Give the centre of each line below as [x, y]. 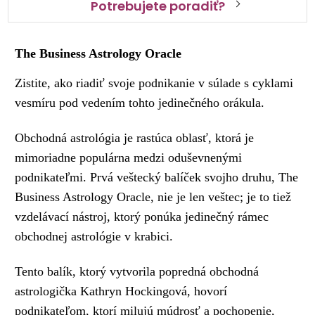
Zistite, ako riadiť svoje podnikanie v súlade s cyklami [154, 83]
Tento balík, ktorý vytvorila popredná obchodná [137, 271]
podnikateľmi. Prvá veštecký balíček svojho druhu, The [157, 177]
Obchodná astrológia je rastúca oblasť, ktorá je [135, 137]
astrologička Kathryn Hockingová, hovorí [121, 291]
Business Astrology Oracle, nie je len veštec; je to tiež [153, 197]
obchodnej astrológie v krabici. [94, 236]
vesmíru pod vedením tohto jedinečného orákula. [140, 102]
